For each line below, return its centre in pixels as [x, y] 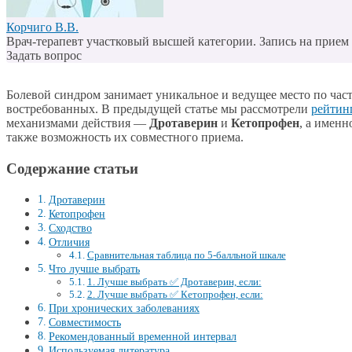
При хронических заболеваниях [124, 308]
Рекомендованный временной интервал [142, 336]
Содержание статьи [72, 168]
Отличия [69, 242]
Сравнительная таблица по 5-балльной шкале [186, 255]
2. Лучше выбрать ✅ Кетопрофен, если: [175, 294]
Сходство [70, 227]
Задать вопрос [44, 56]
